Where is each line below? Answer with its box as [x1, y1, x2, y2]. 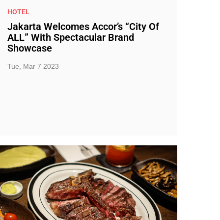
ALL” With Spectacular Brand [7, 31, 134, 43]
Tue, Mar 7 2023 [7, 62, 59, 70]
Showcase [7, 42, 52, 54]
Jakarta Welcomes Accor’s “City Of [7, 21, 159, 32]
